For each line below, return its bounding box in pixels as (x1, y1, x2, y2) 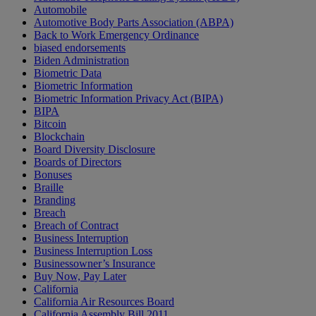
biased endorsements (34, 42, 126, 54)
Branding (34, 194, 75, 207)
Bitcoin (34, 118, 66, 130)
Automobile (34, 4, 87, 16)
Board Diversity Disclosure (34, 143, 155, 156)
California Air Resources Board (34, 296, 174, 308)
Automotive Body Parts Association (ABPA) (34, 16, 233, 29)
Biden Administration (34, 54, 129, 67)
